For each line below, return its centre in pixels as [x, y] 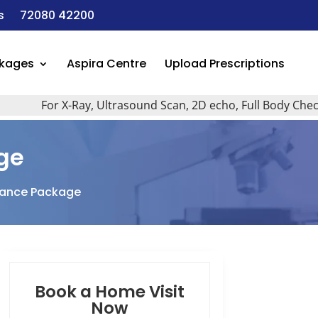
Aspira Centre [106, 64]
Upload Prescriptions [224, 64]
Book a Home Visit [109, 291]
